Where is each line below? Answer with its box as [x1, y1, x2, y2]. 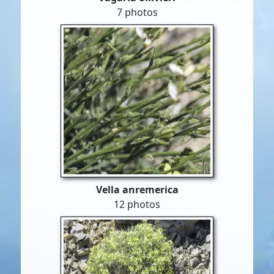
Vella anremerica [95, 183, 179, 196]
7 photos [116, 6, 158, 19]
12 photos [114, 198, 160, 211]
